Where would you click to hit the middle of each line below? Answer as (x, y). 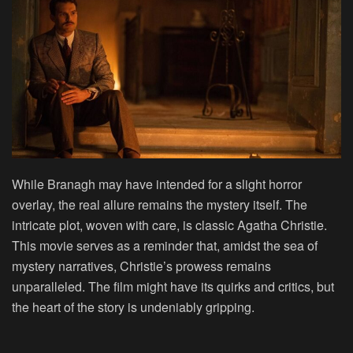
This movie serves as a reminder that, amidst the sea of (165, 245)
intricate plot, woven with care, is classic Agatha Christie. (169, 225)
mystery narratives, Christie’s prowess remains (141, 266)
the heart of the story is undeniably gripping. (133, 307)
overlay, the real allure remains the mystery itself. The (160, 204)
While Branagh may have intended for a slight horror (157, 184)
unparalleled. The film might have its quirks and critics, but (173, 286)
